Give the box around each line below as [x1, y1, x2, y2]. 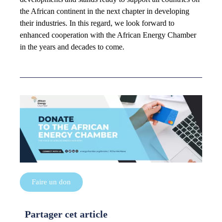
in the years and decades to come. [20, 42, 124, 51]
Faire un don [32, 178, 71, 186]
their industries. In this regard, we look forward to [20, 18, 174, 27]
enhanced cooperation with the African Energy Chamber [20, 30, 196, 39]
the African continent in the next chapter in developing [20, 6, 189, 15]
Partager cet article [25, 209, 108, 220]
